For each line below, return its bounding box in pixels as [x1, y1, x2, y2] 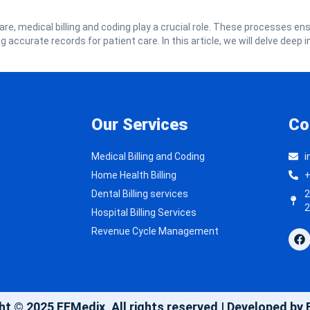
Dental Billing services [91, 188, 188, 199]
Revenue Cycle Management [91, 225, 219, 237]
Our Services [91, 114, 188, 134]
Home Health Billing [91, 169, 176, 181]
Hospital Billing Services [91, 206, 197, 218]
